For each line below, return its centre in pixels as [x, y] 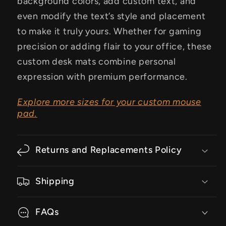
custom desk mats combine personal [97, 62]
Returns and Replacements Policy [109, 150]
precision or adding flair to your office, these [115, 47]
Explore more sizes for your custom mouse [109, 102]
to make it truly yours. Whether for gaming [109, 32]
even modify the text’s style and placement [111, 16]
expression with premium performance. [102, 77]
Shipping [55, 181]
